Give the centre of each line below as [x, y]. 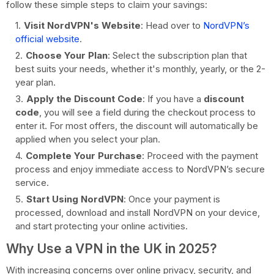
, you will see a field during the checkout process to [147, 112]
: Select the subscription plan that [177, 55]
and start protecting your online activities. [102, 226]
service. [32, 182]
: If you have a [173, 98]
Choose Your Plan [67, 55]
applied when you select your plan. [88, 139]
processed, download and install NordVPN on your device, [138, 212]
